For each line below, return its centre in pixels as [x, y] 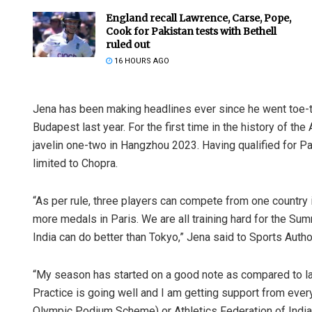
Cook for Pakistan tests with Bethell [191, 32]
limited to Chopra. [75, 164]
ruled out [128, 45]
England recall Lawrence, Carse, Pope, [198, 18]
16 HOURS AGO [141, 61]
